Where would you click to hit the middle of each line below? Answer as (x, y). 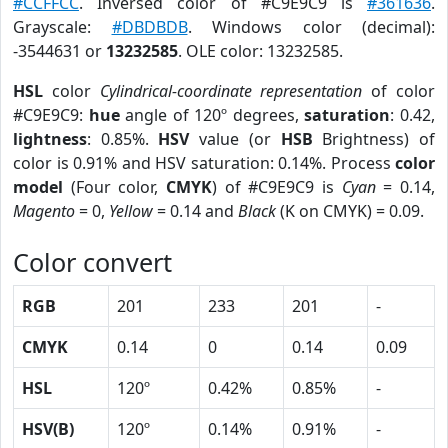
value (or (235, 139)
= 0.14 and (195, 211)
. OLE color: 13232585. (260, 51)
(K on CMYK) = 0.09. (350, 211)
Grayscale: (62, 27)
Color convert (92, 262)
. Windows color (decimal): (311, 27)
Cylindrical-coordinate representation (231, 91)
